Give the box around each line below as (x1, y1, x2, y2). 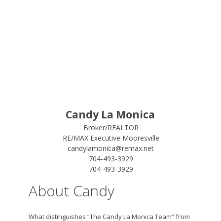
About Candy (28, 181, 114, 201)
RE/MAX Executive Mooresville (62, 133, 159, 143)
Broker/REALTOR (83, 123, 139, 132)
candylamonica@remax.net (68, 144, 154, 153)
